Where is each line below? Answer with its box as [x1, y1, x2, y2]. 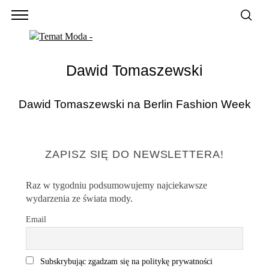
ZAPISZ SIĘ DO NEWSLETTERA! [45, 148, 224, 160]
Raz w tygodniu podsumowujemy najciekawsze [25, 180, 207, 190]
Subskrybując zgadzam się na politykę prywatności [40, 256, 213, 266]
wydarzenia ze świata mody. [25, 193, 133, 204]
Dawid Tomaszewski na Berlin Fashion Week [18, 98, 251, 110]
